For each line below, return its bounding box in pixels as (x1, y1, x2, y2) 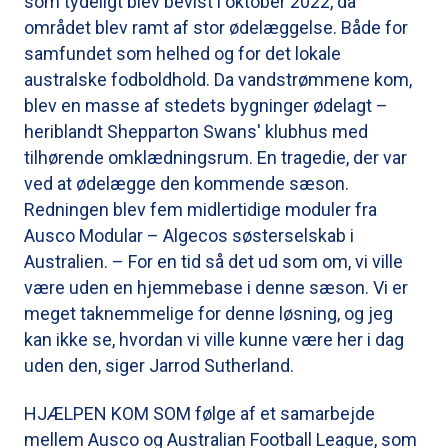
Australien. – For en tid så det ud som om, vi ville (24, 250, 403, 272)
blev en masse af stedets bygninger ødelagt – (24, 94, 388, 116)
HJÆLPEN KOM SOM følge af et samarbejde (24, 402, 375, 424)
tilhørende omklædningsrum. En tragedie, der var (24, 146, 407, 168)
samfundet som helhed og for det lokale (24, 42, 341, 64)
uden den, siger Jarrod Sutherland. (24, 354, 294, 376)
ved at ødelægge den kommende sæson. (24, 172, 349, 194)
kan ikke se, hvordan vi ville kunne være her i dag (24, 328, 404, 350)
